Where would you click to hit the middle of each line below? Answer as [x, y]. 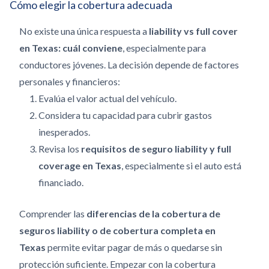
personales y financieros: [70, 81]
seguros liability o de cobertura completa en [117, 230]
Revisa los [60, 149]
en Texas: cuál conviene [71, 48]
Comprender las [53, 213]
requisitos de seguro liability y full [156, 149]
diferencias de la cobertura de [153, 213]
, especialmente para [164, 48]
